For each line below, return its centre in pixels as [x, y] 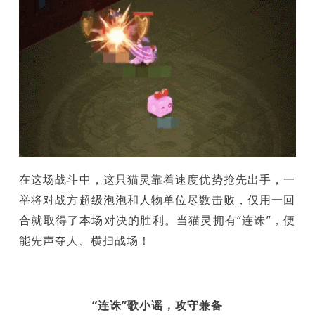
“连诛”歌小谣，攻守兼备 [157, 306]
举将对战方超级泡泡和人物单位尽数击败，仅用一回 [157, 199]
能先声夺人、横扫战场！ [85, 240]
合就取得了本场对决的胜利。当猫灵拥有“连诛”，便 [157, 220]
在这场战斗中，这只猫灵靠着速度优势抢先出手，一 [157, 179]
